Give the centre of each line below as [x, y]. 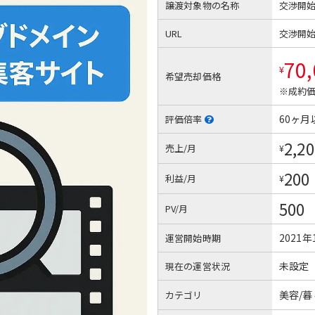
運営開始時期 [193, 238]
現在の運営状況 [198, 266]
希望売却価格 [193, 76]
